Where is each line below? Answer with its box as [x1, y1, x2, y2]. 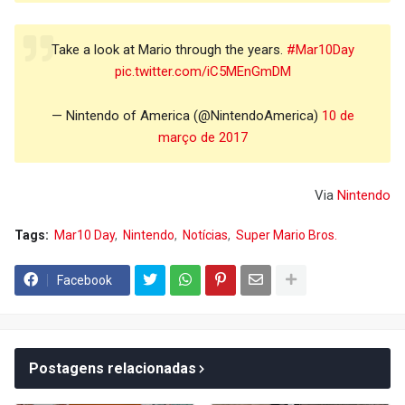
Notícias [183, 227, 228, 242]
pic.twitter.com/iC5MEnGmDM [114, 62, 291, 80]
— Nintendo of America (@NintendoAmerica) [51, 107, 322, 124]
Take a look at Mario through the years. [51, 41, 287, 58]
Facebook [57, 272, 112, 287]
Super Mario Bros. [236, 227, 337, 242]
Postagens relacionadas [29, 359, 196, 377]
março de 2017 [157, 128, 248, 146]
